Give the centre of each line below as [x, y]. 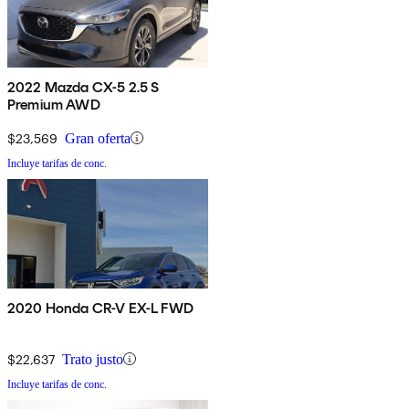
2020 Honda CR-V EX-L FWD [101, 308]
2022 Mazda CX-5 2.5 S [84, 87]
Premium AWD [54, 104]
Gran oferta [98, 138]
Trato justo [93, 359]
